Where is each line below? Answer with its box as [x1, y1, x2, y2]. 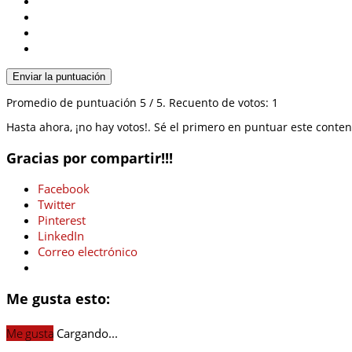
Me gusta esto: [6, 288, 110, 308]
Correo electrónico [38, 244, 137, 260]
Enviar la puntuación [13, 71, 105, 83]
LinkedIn [38, 228, 84, 244]
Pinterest [38, 212, 86, 229]
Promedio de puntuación [6, 95, 140, 110]
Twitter [38, 196, 75, 213]
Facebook [38, 181, 90, 197]
